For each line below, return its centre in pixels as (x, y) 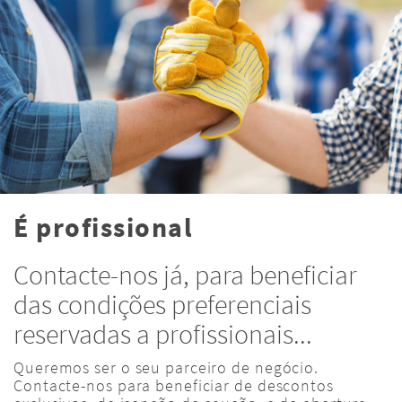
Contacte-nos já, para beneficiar (185, 275)
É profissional (103, 227)
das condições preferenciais (162, 305)
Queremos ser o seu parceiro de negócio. (166, 368)
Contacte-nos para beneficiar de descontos (176, 386)
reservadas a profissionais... (163, 334)
